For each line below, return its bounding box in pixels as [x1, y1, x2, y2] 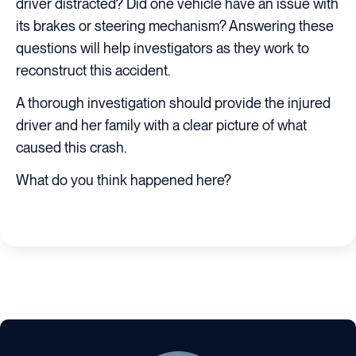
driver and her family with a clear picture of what [16, 117, 307, 133]
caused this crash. [16, 139, 126, 156]
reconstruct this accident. [16, 61, 170, 79]
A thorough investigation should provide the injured [16, 95, 331, 111]
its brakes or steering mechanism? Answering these [16, 17, 334, 34]
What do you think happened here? [16, 172, 231, 189]
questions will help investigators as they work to [16, 39, 309, 56]
